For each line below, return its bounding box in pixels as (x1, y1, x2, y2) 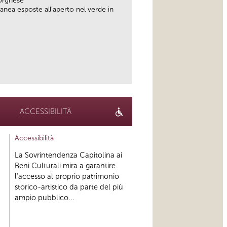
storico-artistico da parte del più (14, 182, 123, 192)
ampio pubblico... (14, 193, 74, 203)
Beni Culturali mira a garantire (14, 161, 116, 171)
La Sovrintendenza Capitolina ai (14, 150, 122, 160)
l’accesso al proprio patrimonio (14, 172, 119, 181)
